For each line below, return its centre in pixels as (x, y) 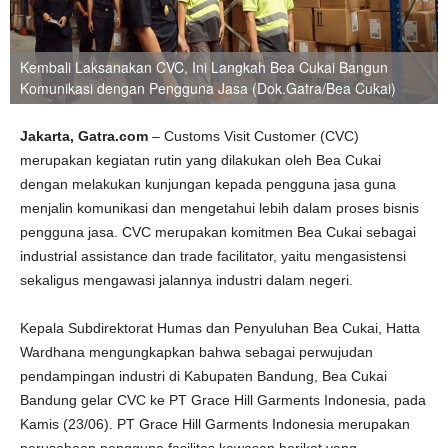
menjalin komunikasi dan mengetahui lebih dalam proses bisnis (219, 208)
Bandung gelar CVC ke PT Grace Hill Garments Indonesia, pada (223, 400)
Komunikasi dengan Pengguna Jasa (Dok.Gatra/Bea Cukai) (208, 88)
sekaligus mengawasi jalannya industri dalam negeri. (186, 280)
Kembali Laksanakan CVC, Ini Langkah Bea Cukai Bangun (204, 67)
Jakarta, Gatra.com (86, 136)
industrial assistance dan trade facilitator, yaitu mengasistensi (213, 256)
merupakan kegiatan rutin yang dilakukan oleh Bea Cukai (200, 160)
